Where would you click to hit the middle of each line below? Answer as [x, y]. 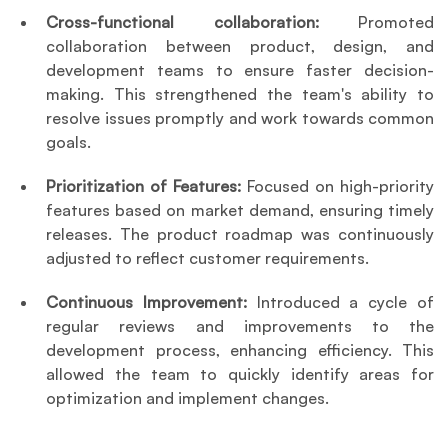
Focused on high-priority [340, 186]
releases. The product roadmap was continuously [240, 234]
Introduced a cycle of [345, 302]
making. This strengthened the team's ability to [240, 94]
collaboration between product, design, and [240, 46]
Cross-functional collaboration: [202, 22]
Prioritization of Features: [147, 186]
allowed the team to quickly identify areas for [240, 374]
